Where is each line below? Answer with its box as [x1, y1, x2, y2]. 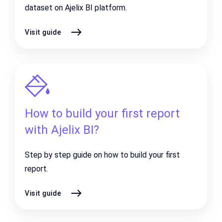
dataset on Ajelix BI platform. [25, 3, 127, 12]
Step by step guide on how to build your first [25, 150, 180, 160]
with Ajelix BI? [25, 123, 99, 137]
